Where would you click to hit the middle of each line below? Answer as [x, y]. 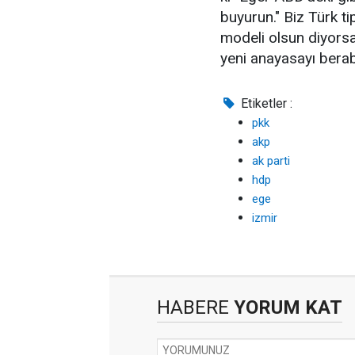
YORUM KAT [286, 307]
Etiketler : [265, 103]
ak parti [271, 161]
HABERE [193, 307]
